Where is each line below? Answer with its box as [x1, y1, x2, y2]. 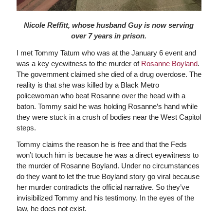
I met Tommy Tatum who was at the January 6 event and [16, 48, 196, 57]
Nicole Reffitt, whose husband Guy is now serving [24, 20, 194, 29]
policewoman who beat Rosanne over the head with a [16, 91, 185, 100]
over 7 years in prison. [71, 31, 147, 40]
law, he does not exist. [16, 204, 87, 213]
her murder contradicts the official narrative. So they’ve [16, 183, 189, 192]
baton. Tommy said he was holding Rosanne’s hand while [16, 102, 198, 110]
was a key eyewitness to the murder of [16, 59, 141, 68]
